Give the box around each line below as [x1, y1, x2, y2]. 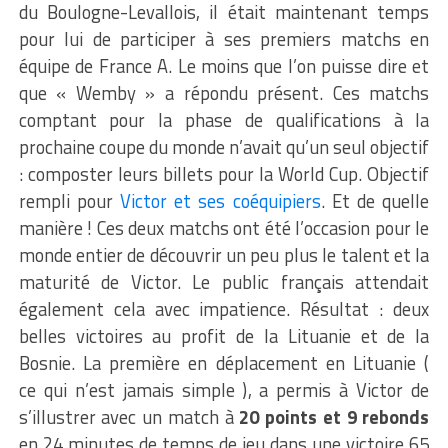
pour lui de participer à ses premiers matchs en [18, 24, 430, 53]
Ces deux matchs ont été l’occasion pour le [92, 213, 430, 242]
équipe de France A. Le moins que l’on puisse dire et [18, 51, 430, 80]
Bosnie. [18, 348, 75, 377]
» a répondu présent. [135, 78, 324, 107]
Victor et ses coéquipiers [120, 186, 321, 215]
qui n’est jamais [35, 375, 182, 404]
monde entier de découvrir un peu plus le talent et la [18, 240, 430, 269]
